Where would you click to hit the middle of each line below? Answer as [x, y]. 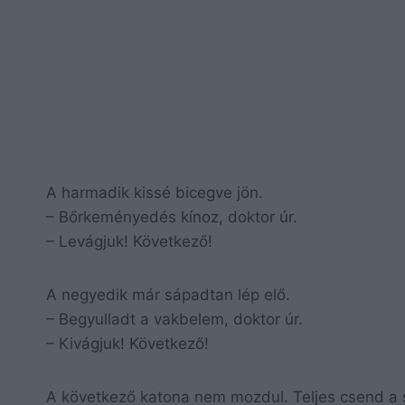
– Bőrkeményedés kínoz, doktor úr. [172, 217]
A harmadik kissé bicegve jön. [155, 192]
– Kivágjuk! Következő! [127, 343]
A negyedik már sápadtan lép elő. [168, 294]
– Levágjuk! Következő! [129, 241]
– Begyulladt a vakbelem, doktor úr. [174, 319]
